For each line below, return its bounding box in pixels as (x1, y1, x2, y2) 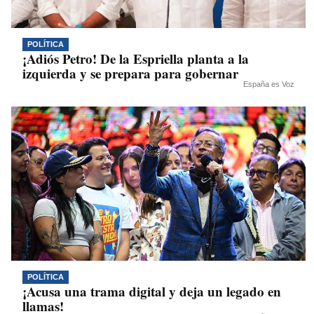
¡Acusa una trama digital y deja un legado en (22, 282, 281, 301)
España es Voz (243, 80, 294, 88)
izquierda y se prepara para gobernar (22, 64, 238, 83)
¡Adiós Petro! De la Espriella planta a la (22, 49, 249, 68)
